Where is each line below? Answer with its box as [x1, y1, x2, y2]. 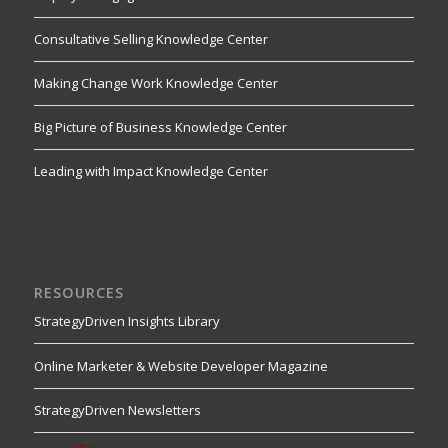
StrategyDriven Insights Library [33, 312, 220, 331]
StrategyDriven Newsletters [33, 400, 201, 419]
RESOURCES [33, 283, 124, 303]
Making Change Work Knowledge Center [33, 74, 278, 93]
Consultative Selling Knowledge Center [33, 29, 268, 48]
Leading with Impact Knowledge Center [33, 162, 268, 181]
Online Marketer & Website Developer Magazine [33, 356, 328, 375]
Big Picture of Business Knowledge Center [33, 118, 287, 137]
